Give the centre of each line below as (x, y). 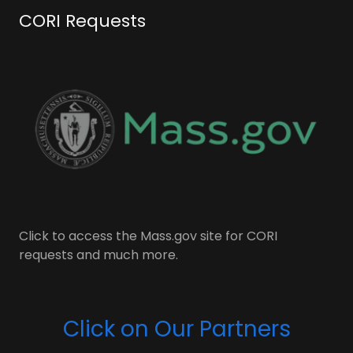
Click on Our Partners (176, 329)
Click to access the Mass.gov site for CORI (148, 236)
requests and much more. (98, 255)
